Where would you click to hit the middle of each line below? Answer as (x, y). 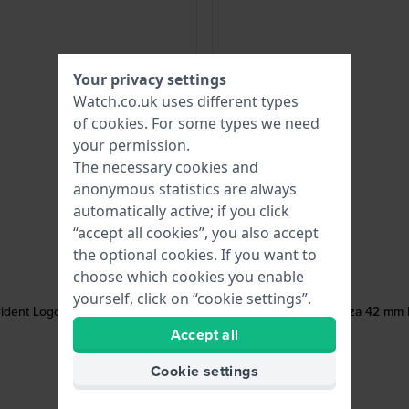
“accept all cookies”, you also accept (196, 233)
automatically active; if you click (181, 211)
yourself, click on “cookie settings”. (192, 299)
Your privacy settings (150, 79)
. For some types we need (232, 123)
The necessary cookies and (166, 167)
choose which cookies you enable (189, 277)
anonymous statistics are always (185, 189)
